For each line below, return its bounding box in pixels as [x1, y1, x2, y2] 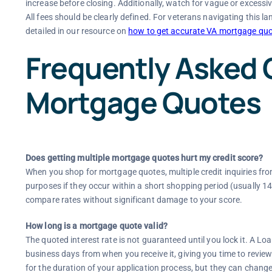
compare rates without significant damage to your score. [25, 195, 243, 205]
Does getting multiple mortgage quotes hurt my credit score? [25, 153, 263, 163]
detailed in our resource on [25, 25, 129, 36]
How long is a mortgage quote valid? [25, 221, 168, 231]
